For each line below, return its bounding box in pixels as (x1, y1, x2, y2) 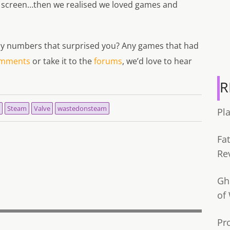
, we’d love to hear (122, 55, 192, 67)
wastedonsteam (57, 104, 107, 113)
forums (94, 55, 122, 67)
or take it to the (30, 55, 94, 67)
